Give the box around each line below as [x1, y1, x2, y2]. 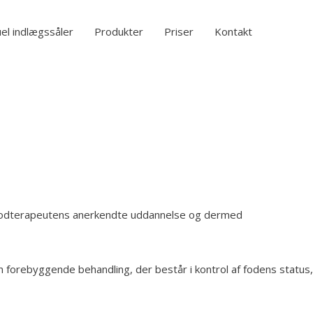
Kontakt [214, 24, 252, 38]
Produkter [94, 24, 143, 38]
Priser [164, 24, 194, 38]
